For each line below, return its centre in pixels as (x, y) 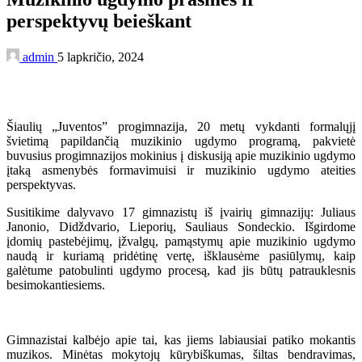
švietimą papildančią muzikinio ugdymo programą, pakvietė (181, 141)
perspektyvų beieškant (99, 21)
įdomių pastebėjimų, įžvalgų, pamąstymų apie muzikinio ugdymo (181, 241)
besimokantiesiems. (56, 284)
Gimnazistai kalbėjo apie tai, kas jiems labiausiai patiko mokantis (181, 339)
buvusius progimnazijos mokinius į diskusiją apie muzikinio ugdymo (181, 155)
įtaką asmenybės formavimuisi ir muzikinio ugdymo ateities (181, 170)
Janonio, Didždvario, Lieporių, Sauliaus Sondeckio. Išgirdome (181, 226)
